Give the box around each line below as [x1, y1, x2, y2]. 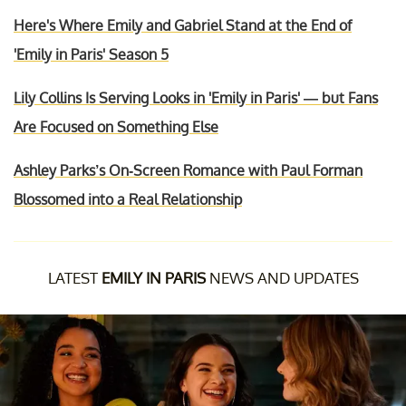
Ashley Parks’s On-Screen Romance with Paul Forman [14, 160, 362, 179]
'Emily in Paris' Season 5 [14, 44, 169, 63]
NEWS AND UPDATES [205, 267, 359, 287]
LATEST [47, 267, 101, 287]
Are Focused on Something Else [14, 117, 218, 136]
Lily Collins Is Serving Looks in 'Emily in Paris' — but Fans [14, 88, 378, 107]
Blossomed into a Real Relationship [14, 189, 242, 208]
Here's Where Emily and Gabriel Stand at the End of [14, 15, 352, 34]
